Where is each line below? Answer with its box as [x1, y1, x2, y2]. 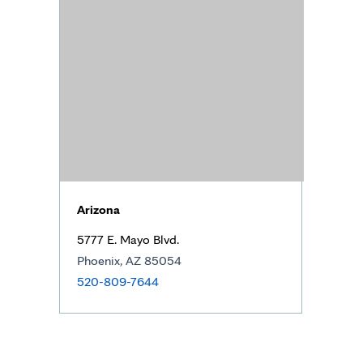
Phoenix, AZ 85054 [77, 253, 181, 268]
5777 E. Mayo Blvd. [77, 232, 179, 247]
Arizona [77, 202, 120, 217]
